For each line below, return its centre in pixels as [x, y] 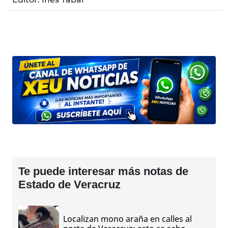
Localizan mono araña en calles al [127, 219]
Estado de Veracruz [69, 184]
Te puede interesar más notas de [103, 171]
